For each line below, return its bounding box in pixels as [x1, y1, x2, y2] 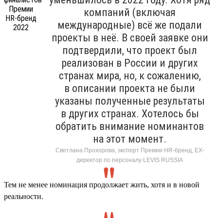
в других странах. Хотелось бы [60, 107, 199, 120]
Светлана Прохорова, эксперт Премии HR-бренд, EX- [55, 146, 204, 154]
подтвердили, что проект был [62, 44, 197, 56]
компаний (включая [84, 6, 176, 18]
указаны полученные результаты [54, 94, 205, 107]
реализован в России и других [61, 56, 198, 69]
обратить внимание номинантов [55, 120, 204, 132]
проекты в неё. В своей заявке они [51, 31, 208, 44]
